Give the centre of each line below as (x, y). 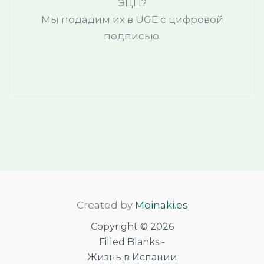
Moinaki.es (161, 205)
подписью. (132, 36)
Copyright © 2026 (132, 227)
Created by (105, 205)
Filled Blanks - (132, 242)
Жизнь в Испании (132, 257)
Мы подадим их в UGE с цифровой (132, 19)
